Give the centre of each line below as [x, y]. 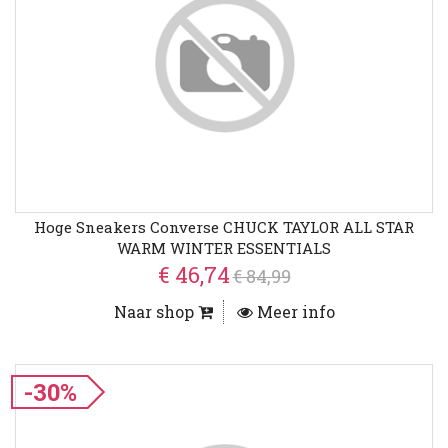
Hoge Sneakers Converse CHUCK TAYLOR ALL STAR [224, 227]
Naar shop [155, 312]
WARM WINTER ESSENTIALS [224, 248]
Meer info [293, 312]
